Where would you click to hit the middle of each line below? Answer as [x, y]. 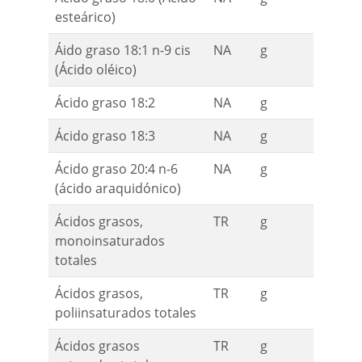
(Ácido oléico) [96, 70]
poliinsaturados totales [126, 313]
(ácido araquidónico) [118, 189]
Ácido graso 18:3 [105, 136]
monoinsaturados [110, 241]
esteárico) [85, 17]
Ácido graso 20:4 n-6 [116, 169]
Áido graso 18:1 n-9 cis [123, 51]
